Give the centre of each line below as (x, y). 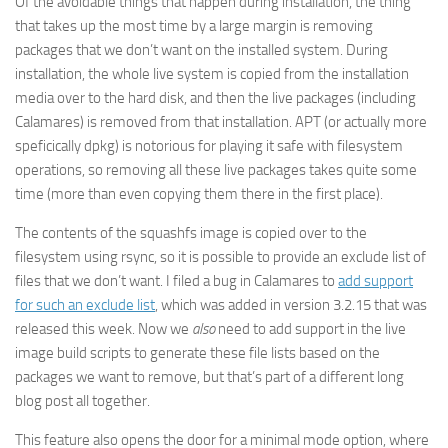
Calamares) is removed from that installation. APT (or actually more (221, 121)
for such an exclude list (85, 304)
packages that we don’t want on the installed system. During (201, 49)
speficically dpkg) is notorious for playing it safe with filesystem (209, 145)
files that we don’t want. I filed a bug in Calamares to (176, 280)
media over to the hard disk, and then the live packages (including (215, 97)
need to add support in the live (310, 328)
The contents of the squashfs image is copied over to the (191, 232)
